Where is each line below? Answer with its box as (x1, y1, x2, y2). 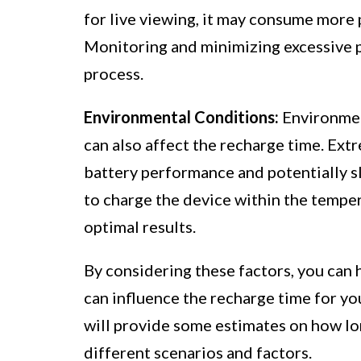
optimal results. (84, 216, 196, 236)
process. (84, 63, 143, 83)
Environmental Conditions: (84, 106, 279, 127)
